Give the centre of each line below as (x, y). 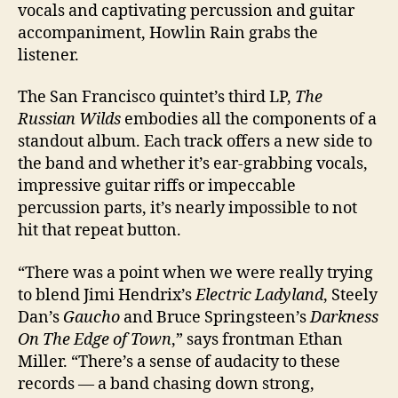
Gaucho (92, 317)
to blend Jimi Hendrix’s (107, 295)
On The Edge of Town (95, 339)
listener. (48, 55)
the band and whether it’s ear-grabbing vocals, (193, 164)
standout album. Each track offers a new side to (195, 142)
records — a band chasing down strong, (166, 384)
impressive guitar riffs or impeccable (157, 186)
